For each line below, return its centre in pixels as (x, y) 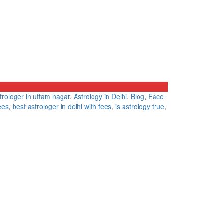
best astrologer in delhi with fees (62, 106)
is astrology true (140, 106)
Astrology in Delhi (100, 96)
